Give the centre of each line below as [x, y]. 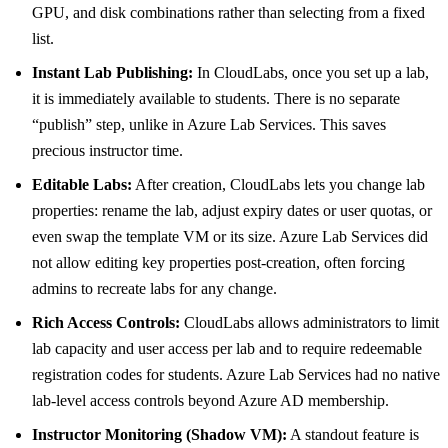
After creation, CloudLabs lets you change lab [278, 185]
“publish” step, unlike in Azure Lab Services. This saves [209, 125]
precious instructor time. [107, 151]
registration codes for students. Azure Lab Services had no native [236, 375]
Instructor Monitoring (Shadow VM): [159, 435]
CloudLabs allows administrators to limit [309, 323]
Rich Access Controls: [106, 323]
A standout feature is [353, 435]
